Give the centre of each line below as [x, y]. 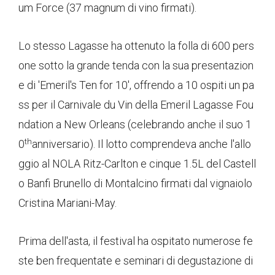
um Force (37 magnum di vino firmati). [107, 8]
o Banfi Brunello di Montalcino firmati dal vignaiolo [135, 184]
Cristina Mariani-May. [68, 203]
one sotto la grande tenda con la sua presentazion [136, 66]
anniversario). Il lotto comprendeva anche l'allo [141, 144]
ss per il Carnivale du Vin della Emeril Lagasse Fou [136, 105]
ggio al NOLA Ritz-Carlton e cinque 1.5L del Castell [137, 164]
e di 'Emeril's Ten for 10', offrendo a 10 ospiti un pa [136, 85]
